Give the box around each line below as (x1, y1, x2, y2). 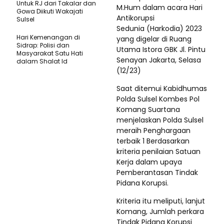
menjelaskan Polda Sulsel (116, 115, 203, 125)
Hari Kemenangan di (16, 33, 80, 41)
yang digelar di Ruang (116, 34, 191, 44)
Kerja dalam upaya (116, 157, 182, 167)
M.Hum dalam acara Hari (116, 2, 202, 12)
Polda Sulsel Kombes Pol (116, 94, 199, 104)
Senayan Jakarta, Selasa (116, 55, 201, 65)
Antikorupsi (116, 13, 154, 23)
